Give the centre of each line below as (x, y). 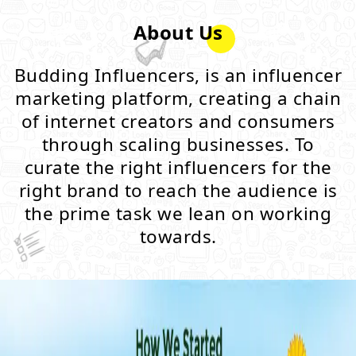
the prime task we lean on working (178, 213)
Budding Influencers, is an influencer (178, 75)
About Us (178, 32)
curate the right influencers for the (178, 167)
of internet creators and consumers (178, 121)
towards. (178, 236)
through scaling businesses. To (178, 144)
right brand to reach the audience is (178, 190)
